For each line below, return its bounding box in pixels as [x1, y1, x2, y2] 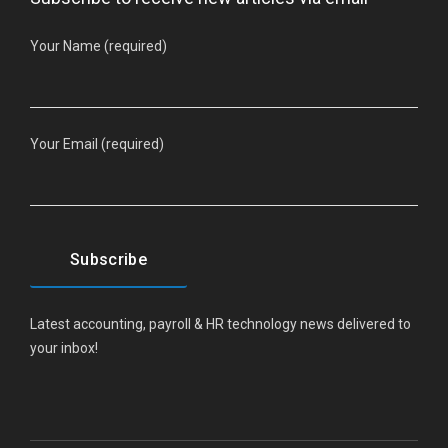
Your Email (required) [30, 136, 164, 153]
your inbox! [30, 340, 98, 357]
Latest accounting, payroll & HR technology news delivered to [30, 316, 411, 333]
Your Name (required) [30, 37, 167, 54]
